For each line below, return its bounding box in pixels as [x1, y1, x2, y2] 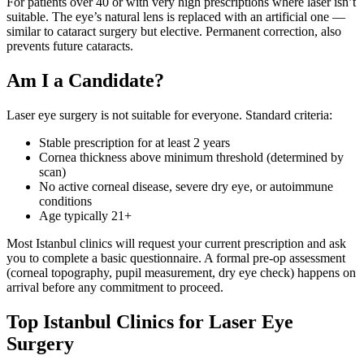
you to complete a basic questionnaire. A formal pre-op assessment [6, 250, 345, 265]
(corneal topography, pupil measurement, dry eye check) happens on [6, 265, 356, 279]
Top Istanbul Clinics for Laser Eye [6, 310, 293, 332]
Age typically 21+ [39, 208, 132, 223]
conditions [39, 193, 92, 208]
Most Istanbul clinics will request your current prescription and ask [6, 236, 346, 250]
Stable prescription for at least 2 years [39, 135, 230, 149]
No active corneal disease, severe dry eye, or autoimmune [39, 179, 333, 193]
